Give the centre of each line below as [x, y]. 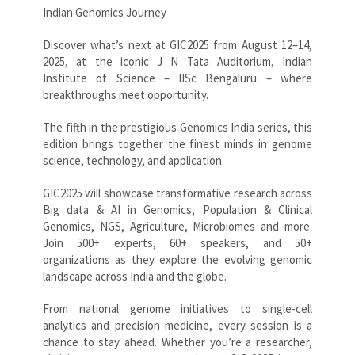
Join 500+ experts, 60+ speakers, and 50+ [177, 242]
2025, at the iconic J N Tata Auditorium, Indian [177, 61]
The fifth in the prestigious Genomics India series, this [177, 127]
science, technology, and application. [134, 160]
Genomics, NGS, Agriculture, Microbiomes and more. [177, 226]
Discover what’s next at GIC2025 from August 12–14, [177, 44]
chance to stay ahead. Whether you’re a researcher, [177, 342]
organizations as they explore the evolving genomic [177, 259]
